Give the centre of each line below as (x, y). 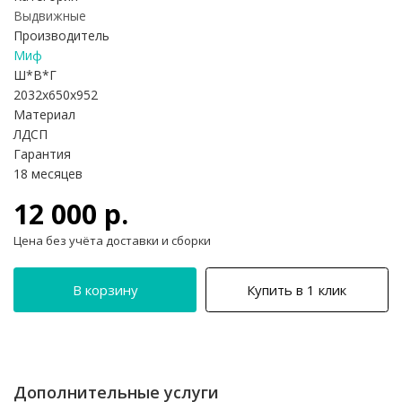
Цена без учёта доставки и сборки (112, 241)
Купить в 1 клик (297, 290)
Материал (44, 115)
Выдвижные (50, 16)
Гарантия (42, 154)
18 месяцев (48, 174)
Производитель (61, 36)
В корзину (105, 290)
